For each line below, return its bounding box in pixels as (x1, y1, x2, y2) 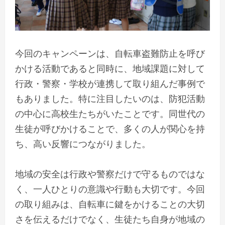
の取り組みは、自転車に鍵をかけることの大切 (15, 198, 205, 210)
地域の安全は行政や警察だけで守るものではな (15, 168, 205, 180)
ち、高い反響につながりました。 (15, 138, 151, 150)
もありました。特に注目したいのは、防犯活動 (15, 92, 205, 105)
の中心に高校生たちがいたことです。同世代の (15, 107, 205, 120)
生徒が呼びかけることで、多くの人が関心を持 (15, 123, 205, 135)
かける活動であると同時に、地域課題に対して (15, 62, 205, 75)
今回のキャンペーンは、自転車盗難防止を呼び (15, 47, 205, 60)
